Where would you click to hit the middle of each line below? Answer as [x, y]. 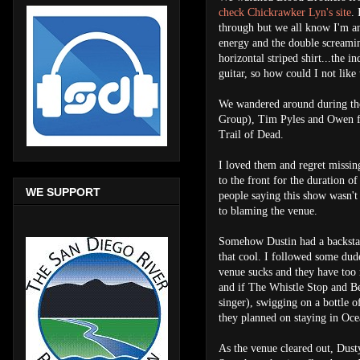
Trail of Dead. [251, 134]
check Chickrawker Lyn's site [285, 12]
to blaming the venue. [268, 211]
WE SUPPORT [63, 192]
